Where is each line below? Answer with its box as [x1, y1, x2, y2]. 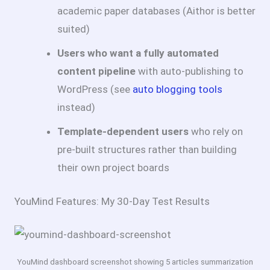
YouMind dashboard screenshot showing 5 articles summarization [17, 257, 253, 266]
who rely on [189, 125, 243, 138]
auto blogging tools [133, 83, 222, 96]
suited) [57, 23, 90, 36]
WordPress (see [57, 83, 133, 96]
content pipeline [57, 65, 136, 78]
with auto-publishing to [136, 65, 243, 78]
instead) [57, 101, 95, 114]
